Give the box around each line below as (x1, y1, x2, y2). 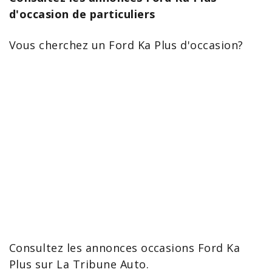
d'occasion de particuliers (9, 7, 155, 21)
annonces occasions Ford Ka (85, 240, 240, 255)
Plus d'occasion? (151, 38, 243, 52)
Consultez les (9, 240, 86, 255)
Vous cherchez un (9, 38, 109, 52)
